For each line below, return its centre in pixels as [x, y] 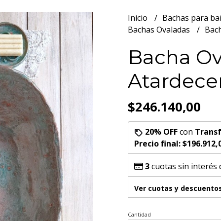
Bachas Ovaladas [160, 30]
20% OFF [161, 132]
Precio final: [158, 144]
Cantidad [139, 214]
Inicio [139, 18]
